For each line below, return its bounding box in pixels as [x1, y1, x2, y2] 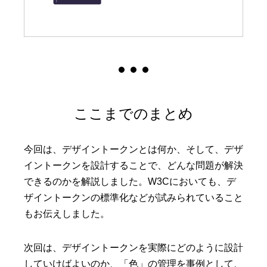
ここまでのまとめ [74, 105, 193, 122]
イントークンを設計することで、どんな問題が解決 [24, 160, 243, 170]
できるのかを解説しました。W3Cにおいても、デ [24, 176, 236, 187]
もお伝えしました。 [24, 208, 110, 219]
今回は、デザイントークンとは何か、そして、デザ [24, 144, 243, 154]
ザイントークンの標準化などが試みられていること [24, 192, 243, 203]
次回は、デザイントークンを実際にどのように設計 [24, 242, 243, 253]
